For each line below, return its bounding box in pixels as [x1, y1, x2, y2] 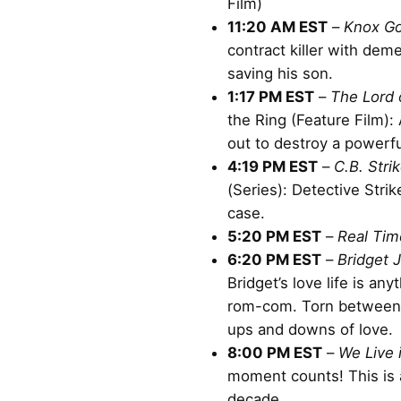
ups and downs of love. [227, 320, 393, 338]
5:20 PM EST [227, 226, 321, 245]
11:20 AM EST [227, 17, 328, 36]
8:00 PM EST [227, 343, 322, 362]
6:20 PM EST [227, 250, 321, 269]
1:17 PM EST [227, 87, 314, 106]
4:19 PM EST [227, 157, 318, 175]
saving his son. [227, 64, 333, 82]
